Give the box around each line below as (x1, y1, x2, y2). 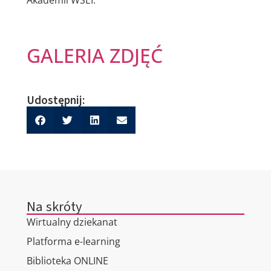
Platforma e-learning (26, 234, 120, 248)
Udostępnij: (26, 91, 85, 109)
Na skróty (26, 197, 82, 217)
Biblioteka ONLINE (26, 253, 108, 267)
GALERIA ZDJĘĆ (26, 42, 163, 68)
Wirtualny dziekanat (26, 215, 117, 229)
